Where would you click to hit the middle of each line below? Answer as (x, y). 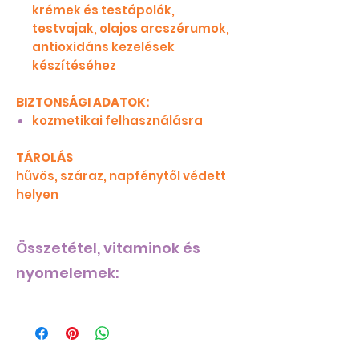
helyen (37, 195)
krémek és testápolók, (103, 10)
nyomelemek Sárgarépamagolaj (121, 325)
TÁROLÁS (44, 158)
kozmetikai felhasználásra (117, 121)
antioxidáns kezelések (103, 47)
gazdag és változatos (86, 342)
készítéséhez (74, 66)
